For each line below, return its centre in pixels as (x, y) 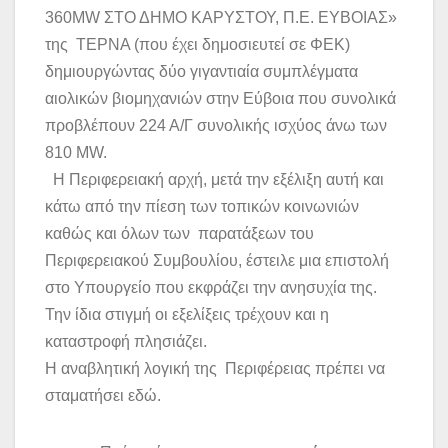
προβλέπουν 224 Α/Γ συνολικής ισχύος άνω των (216, 126)
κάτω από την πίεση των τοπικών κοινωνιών (202, 207)
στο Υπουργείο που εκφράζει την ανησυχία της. (211, 288)
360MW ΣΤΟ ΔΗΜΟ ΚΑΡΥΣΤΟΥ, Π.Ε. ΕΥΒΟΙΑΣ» (221, 18)
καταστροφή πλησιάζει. (126, 342)
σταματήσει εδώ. (103, 396)
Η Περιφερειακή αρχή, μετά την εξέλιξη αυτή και (214, 180)
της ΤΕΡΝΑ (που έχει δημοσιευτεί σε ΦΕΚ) (197, 45)
